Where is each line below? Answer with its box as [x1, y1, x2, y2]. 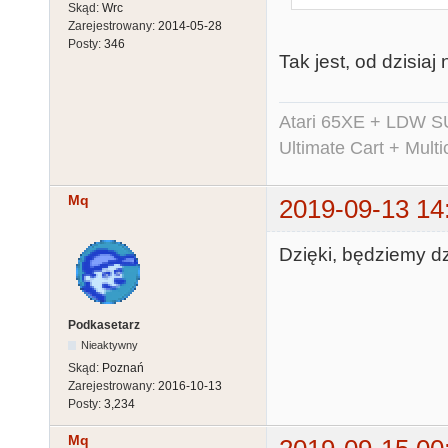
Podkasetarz [68, 318, 140, 332]
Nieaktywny [81, 339, 139, 351]
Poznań [102, 361, 144, 375]
